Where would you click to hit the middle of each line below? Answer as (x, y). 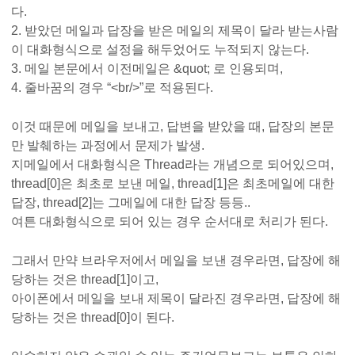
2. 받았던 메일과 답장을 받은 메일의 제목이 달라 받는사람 (175, 31)
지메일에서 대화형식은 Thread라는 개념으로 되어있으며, (172, 165)
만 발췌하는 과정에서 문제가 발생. (108, 146)
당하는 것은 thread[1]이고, (85, 280)
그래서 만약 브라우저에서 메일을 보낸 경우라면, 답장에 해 (176, 261)
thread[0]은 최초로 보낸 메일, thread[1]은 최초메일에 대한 (173, 184)
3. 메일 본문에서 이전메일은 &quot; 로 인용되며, (147, 69)
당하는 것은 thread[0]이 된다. (93, 318)
